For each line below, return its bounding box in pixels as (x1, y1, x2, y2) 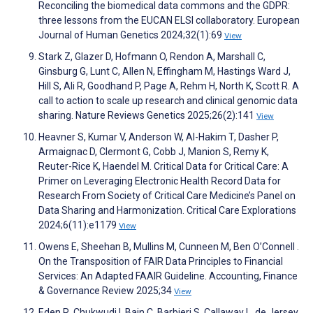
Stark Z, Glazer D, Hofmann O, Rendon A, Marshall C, (38, 51, 265, 63)
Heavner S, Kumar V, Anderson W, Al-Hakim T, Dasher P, (38, 131, 279, 143)
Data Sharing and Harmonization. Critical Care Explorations (38, 205, 296, 217)
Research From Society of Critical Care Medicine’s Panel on (38, 190, 296, 202)
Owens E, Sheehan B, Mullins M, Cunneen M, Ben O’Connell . (38, 241, 299, 253)
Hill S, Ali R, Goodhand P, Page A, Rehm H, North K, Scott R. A (38, 80, 299, 92)
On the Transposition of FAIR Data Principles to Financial (38, 256, 283, 268)
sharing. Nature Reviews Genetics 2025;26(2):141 (38, 110, 256, 122)
